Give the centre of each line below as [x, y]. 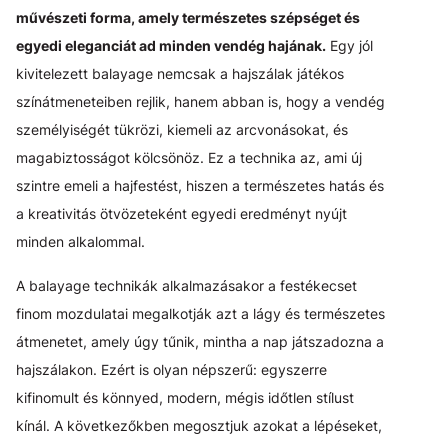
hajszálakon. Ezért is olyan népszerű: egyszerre [171, 370]
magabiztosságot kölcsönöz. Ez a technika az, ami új [189, 158]
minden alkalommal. [80, 242]
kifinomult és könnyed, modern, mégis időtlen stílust [185, 398]
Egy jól [349, 46]
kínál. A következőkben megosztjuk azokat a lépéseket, [199, 426]
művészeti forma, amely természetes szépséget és [188, 18]
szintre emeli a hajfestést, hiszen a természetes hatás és [200, 186]
